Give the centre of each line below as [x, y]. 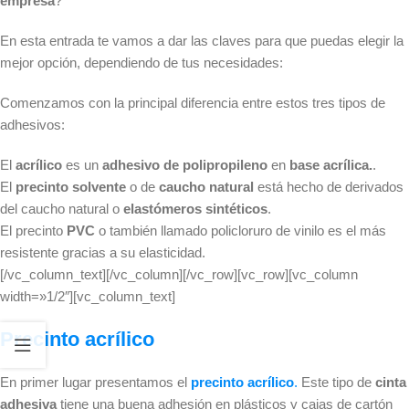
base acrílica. [331, 165]
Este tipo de [336, 383]
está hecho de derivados [330, 187]
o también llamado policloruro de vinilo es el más [241, 231]
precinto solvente [71, 187]
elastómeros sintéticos [195, 209]
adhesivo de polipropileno [185, 165]
